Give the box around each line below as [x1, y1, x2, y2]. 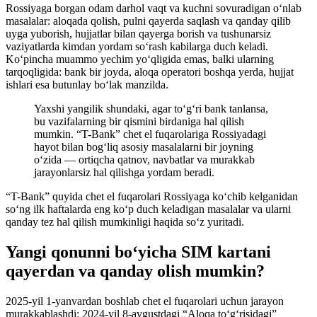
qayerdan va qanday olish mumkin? [6, 262, 265, 281]
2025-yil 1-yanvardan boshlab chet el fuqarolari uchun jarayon [6, 295, 284, 308]
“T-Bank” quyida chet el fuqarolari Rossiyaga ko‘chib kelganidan [6, 190, 298, 203]
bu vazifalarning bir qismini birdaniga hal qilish [34, 115, 244, 128]
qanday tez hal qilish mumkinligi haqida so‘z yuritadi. [6, 216, 244, 229]
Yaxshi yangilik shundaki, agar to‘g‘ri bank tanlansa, [34, 103, 268, 115]
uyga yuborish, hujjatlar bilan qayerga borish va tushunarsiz [6, 28, 271, 40]
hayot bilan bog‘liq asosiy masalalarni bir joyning [34, 141, 253, 154]
